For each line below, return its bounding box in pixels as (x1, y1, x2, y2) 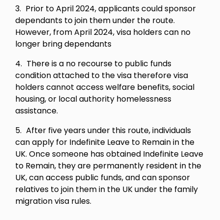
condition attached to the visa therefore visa (15, 70, 189, 81)
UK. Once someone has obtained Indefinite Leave (15, 148, 204, 160)
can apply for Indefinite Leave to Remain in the (15, 137, 195, 148)
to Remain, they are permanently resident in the (15, 160, 202, 171)
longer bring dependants (15, 38, 112, 50)
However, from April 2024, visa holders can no (15, 27, 191, 38)
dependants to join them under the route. (15, 15, 175, 26)
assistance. (15, 105, 62, 116)
